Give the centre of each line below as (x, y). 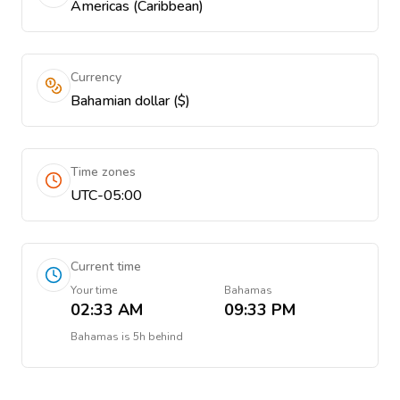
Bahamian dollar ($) (130, 101)
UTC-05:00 (106, 196)
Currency (96, 77)
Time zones (103, 172)
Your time (94, 290)
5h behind (158, 337)
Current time (106, 267)
